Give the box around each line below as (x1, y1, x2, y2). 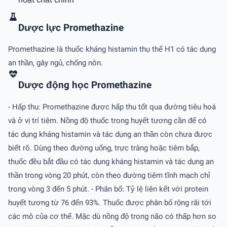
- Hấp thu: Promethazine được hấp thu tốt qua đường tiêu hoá (8, 102, 216, 111)
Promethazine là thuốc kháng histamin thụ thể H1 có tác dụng (8, 45, 216, 54)
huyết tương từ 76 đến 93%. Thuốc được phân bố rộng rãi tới (8, 198, 211, 207)
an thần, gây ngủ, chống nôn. (8, 58, 103, 68)
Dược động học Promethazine (18, 79, 152, 91)
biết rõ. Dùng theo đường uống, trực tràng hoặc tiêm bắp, (8, 143, 200, 153)
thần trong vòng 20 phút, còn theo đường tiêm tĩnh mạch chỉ (8, 170, 210, 180)
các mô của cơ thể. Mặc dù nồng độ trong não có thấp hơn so (8, 211, 216, 221)
